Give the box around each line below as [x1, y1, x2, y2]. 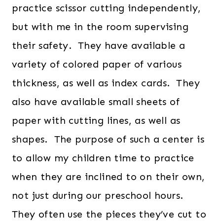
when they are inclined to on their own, [12, 171, 205, 183]
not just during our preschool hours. [12, 189, 186, 202]
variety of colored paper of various [12, 58, 182, 71]
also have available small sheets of [12, 96, 180, 108]
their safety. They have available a [12, 39, 185, 52]
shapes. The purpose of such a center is [12, 133, 204, 146]
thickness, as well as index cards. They [12, 77, 200, 89]
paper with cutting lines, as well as [12, 114, 181, 127]
